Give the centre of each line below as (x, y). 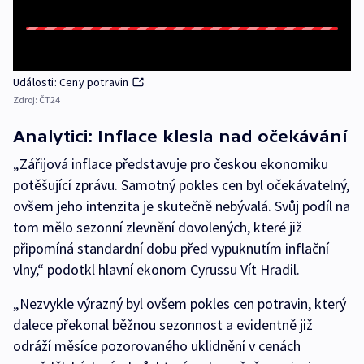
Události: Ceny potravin (71, 82)
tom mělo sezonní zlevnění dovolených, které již (158, 227)
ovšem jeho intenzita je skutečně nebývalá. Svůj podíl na (182, 206)
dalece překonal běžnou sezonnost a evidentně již (163, 325)
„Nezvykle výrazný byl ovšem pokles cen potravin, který (180, 303)
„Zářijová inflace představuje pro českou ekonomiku (171, 164)
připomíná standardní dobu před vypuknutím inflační (171, 248)
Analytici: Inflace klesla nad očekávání (180, 136)
